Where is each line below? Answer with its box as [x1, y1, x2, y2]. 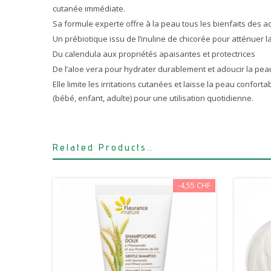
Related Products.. [53, 141, 153, 153]
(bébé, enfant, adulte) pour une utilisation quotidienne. [53, 92, 253, 103]
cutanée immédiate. [53, 2, 125, 14]
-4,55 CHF [178, 180, 211, 191]
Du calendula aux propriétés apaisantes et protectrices [53, 48, 255, 59]
